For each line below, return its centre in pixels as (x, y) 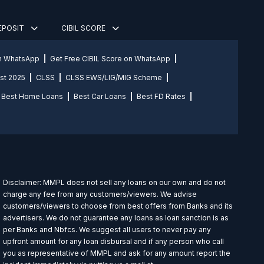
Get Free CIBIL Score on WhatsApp (110, 59)
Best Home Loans (32, 97)
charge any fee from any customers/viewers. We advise (100, 194)
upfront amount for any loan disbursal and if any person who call (114, 242)
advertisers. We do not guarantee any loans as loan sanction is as (116, 218)
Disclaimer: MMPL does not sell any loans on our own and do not (115, 183)
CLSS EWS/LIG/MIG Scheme (114, 78)
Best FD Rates (161, 97)
